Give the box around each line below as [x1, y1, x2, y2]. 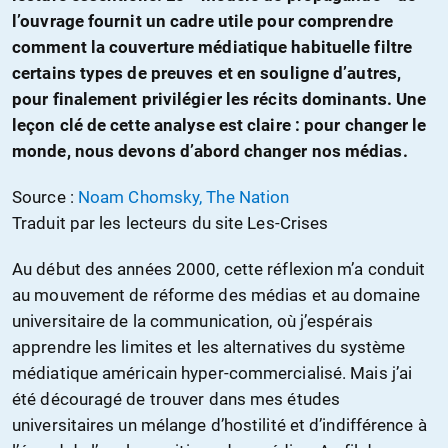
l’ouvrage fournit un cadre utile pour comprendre [12, 11, 393, 32]
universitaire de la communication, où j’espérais [12, 311, 373, 332]
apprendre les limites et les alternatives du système [12, 337, 406, 358]
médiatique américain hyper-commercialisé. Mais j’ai [12, 363, 413, 384]
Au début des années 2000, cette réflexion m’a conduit [12, 259, 426, 280]
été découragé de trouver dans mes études [12, 389, 341, 410]
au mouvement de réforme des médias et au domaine [12, 285, 420, 306]
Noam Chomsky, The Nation [77, 187, 290, 208]
